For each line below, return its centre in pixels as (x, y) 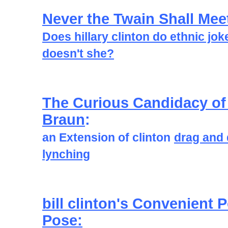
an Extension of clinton (106, 137)
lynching (66, 154)
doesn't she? (78, 53)
